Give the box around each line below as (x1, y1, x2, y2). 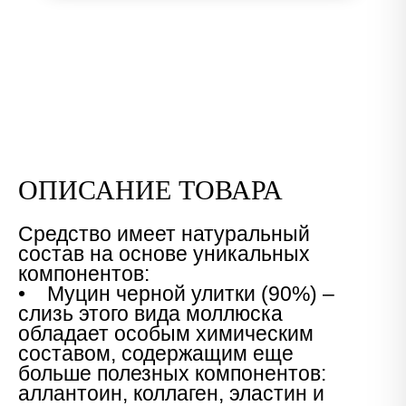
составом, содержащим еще (18, 342, 294, 365)
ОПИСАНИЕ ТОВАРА (18, 175, 283, 205)
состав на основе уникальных (18, 242, 310, 266)
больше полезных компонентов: (18, 362, 326, 385)
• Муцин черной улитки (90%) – (18, 282, 334, 305)
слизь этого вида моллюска (18, 302, 283, 325)
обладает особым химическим (18, 322, 314, 345)
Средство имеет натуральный (18, 222, 310, 246)
